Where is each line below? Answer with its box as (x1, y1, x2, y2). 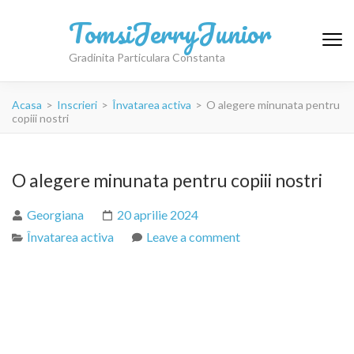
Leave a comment (146, 229, 240, 244)
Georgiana (27, 207, 84, 222)
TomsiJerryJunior (69, 9, 271, 55)
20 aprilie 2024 (117, 207, 198, 222)
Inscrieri (57, 98, 97, 111)
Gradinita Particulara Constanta (69, 50, 225, 64)
